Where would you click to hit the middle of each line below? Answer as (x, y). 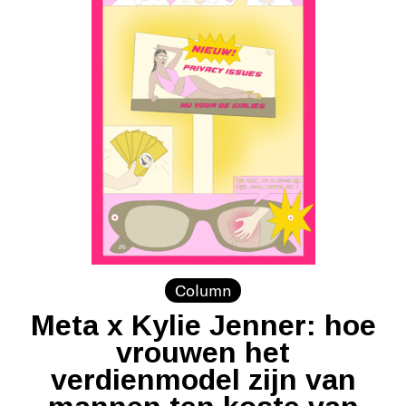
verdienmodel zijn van (203, 379)
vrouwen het (203, 352)
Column (203, 290)
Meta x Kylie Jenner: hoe (203, 325)
